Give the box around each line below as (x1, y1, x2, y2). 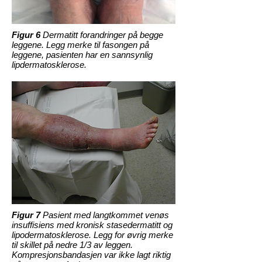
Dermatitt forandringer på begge (43, 30, 163, 40)
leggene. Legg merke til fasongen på (12, 40, 149, 50)
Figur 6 (12, 30, 43, 40)
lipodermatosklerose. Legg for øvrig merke (12, 230, 173, 240)
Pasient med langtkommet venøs (40, 210, 169, 220)
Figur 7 (12, 210, 40, 220)
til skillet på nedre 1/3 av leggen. (12, 240, 133, 250)
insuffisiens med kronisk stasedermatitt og (12, 220, 173, 230)
